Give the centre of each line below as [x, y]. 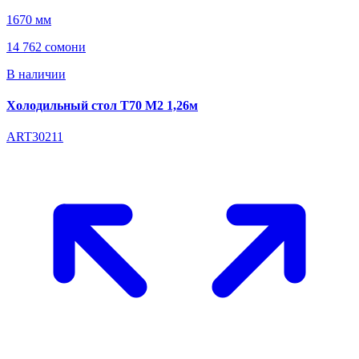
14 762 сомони [46, 46]
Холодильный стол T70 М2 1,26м [102, 105]
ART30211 [35, 137]
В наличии [36, 74]
